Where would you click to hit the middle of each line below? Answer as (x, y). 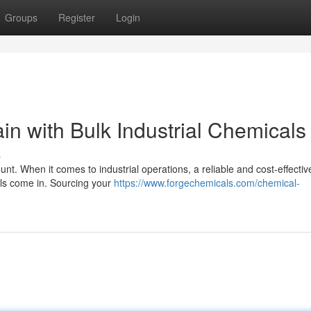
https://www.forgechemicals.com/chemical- (207, 183)
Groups (21, 17)
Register (77, 17)
